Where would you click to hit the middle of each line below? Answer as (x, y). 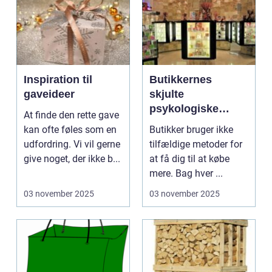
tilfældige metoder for (196, 144)
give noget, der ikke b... (72, 159)
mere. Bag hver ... (186, 174)
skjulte (167, 94)
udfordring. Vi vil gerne (72, 144)
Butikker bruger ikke (191, 130)
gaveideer (49, 94)
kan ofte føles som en (70, 130)
